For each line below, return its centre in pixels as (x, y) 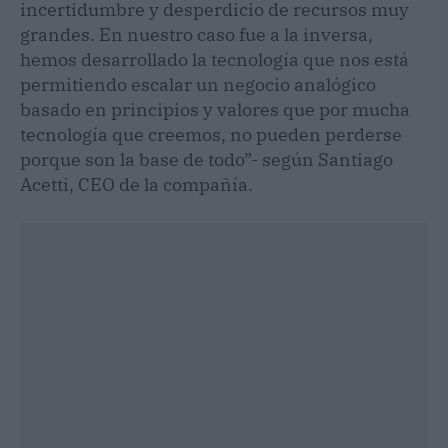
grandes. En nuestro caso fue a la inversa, (196, 34)
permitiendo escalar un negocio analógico (198, 84)
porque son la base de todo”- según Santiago (206, 159)
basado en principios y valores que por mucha (215, 109)
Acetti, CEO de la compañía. (136, 184)
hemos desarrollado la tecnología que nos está (214, 59)
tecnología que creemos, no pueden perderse (211, 134)
